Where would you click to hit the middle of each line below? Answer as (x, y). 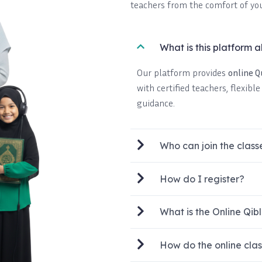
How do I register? (202, 179)
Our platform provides (183, 73)
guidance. (156, 103)
